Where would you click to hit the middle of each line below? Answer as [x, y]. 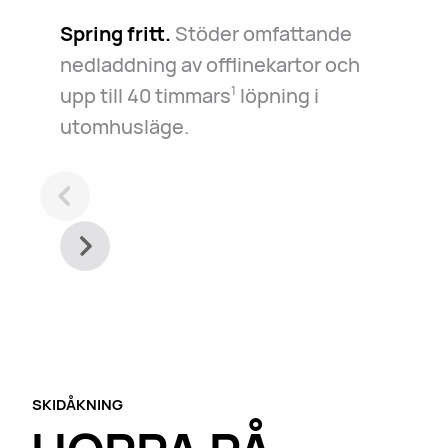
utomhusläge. [124, 126]
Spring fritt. [115, 33]
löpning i [277, 95]
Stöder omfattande [261, 33]
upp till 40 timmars [145, 95]
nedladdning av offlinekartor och [209, 64]
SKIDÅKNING [77, 404]
